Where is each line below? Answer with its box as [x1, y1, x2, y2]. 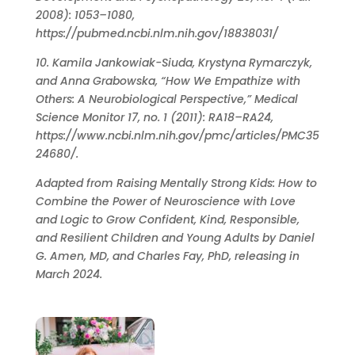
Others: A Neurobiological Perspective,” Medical [35, 90, 298, 107]
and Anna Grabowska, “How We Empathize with [35, 72, 300, 89]
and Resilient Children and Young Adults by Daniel [35, 229, 315, 246]
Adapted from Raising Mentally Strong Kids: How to [35, 174, 317, 191]
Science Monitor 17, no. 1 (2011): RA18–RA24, [35, 109, 273, 125]
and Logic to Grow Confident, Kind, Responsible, [35, 211, 300, 227]
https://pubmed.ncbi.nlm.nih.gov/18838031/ [35, 25, 278, 41]
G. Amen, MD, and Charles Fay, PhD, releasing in [35, 247, 300, 264]
